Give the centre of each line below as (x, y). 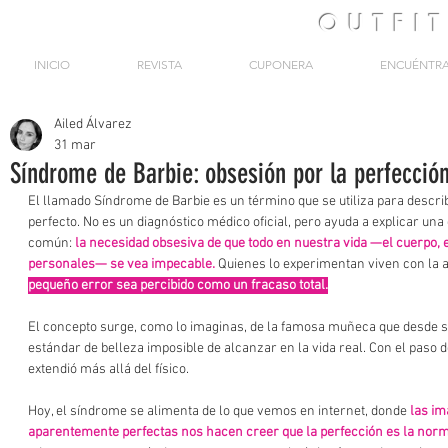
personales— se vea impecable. (121, 264)
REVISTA (159, 64)
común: (51, 243)
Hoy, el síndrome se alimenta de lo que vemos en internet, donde (219, 411)
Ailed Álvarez (93, 124)
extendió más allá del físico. (108, 369)
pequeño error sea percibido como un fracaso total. (178, 285)
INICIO (51, 64)
